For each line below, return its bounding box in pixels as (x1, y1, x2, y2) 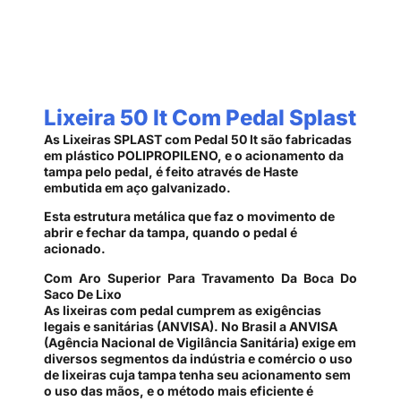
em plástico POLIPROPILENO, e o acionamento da (44, 148, 344, 163)
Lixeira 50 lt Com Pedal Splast (44, 105, 356, 131)
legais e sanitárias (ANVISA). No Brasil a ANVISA (44, 318, 337, 334)
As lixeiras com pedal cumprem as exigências (44, 302, 321, 318)
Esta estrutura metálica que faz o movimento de (44, 209, 335, 225)
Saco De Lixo (44, 286, 122, 302)
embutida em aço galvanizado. (44, 180, 231, 195)
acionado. (44, 241, 106, 257)
